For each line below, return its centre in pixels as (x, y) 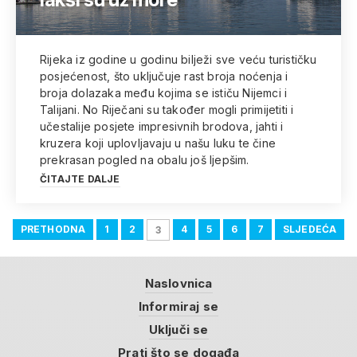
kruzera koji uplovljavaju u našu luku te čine (158, 143)
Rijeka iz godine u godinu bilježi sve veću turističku (178, 59)
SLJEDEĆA (310, 229)
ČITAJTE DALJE (80, 179)
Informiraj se (178, 307)
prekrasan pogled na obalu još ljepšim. (145, 160)
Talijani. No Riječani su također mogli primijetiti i (167, 110)
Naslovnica (178, 284)
